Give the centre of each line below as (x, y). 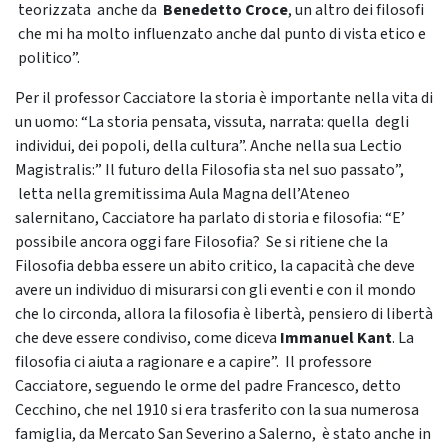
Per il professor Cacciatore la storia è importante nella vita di (224, 98)
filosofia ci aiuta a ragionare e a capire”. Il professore (193, 362)
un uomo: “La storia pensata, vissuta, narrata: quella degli (212, 122)
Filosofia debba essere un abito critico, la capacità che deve (215, 266)
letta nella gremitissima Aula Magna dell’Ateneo (182, 194)
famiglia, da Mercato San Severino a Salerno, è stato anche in (223, 434)
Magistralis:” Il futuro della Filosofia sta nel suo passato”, (209, 170)
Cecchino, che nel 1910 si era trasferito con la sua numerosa (217, 410)
